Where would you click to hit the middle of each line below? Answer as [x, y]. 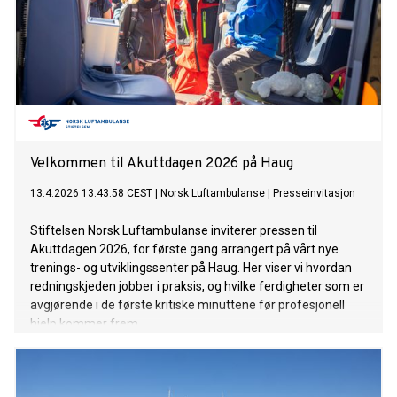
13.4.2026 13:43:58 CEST [91, 194]
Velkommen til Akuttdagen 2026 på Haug [162, 164]
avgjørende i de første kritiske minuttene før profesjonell [187, 305]
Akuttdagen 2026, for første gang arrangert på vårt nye [184, 249]
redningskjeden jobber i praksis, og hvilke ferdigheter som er [197, 287]
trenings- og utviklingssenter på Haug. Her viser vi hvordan [191, 268]
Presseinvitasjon [314, 194]
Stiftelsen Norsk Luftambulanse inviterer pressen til [174, 231]
